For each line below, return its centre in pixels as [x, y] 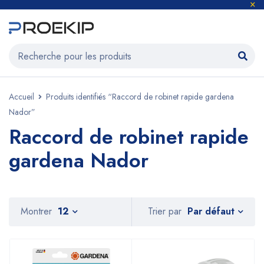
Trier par [165, 212]
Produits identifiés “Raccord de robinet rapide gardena [140, 97]
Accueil [22, 97]
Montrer [36, 211]
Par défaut [211, 211]
